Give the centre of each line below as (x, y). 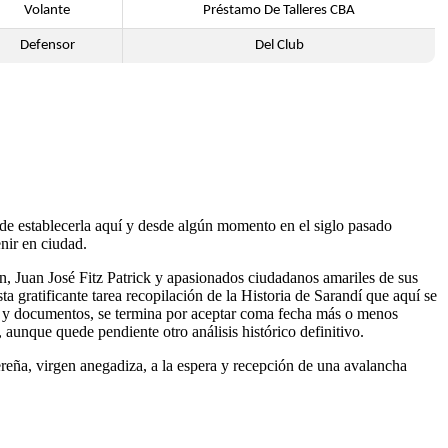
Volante (47, 10)
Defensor (47, 45)
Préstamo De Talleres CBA (279, 10)
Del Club (279, 45)
